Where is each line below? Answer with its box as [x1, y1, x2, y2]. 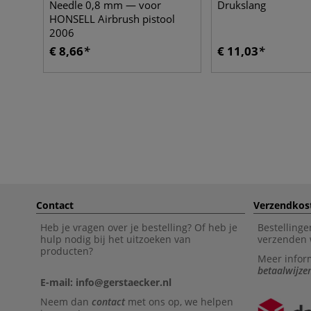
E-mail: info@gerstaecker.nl [40, 276, 171, 289]
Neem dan [40, 295, 92, 308]
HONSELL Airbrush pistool [49, 12, 175, 26]
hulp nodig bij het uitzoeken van [40, 233, 191, 246]
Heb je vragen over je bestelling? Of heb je [40, 221, 237, 234]
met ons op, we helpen [125, 295, 233, 308]
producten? [40, 244, 93, 258]
